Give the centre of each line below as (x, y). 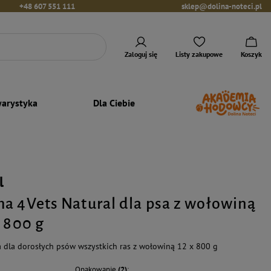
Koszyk (251, 54)
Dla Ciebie (114, 103)
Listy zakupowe (199, 54)
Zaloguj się (141, 54)
